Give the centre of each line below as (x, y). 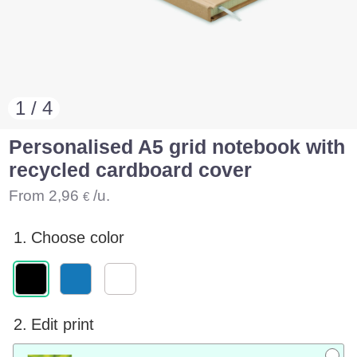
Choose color (78, 238)
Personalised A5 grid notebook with (177, 147)
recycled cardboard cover (131, 170)
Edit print (63, 325)
